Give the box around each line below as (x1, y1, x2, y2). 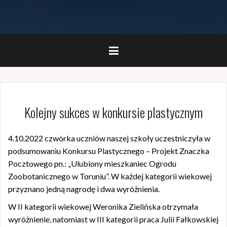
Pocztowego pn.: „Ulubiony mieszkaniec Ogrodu (8, 159, 176, 168)
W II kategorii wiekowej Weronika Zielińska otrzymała (8, 202, 198, 211)
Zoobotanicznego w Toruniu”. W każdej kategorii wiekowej (8, 171, 212, 181)
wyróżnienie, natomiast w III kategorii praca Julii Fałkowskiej (8, 214, 218, 224)
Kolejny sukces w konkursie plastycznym (24, 102, 203, 122)
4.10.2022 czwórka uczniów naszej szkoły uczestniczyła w (8, 133, 210, 143)
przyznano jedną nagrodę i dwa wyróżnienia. (8, 184, 160, 194)
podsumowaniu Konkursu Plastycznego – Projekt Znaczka (8, 146, 209, 156)
